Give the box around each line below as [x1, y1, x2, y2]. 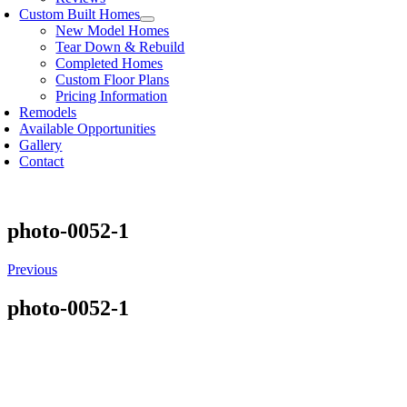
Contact [19, 154, 65, 169]
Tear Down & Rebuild [55, 39, 185, 55]
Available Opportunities [19, 121, 156, 136]
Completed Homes [55, 55, 164, 71]
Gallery [19, 137, 63, 153]
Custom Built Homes [19, 6, 141, 22]
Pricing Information [55, 88, 168, 104]
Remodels [19, 104, 77, 120]
